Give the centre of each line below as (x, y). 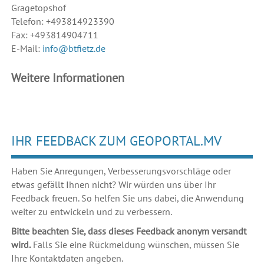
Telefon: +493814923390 (62, 22)
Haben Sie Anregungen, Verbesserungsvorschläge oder (121, 171)
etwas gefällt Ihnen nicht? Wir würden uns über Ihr (113, 185)
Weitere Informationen (67, 78)
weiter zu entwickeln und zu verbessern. (91, 212)
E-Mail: (27, 49)
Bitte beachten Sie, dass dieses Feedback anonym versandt (128, 231)
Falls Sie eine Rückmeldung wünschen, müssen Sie (135, 245)
